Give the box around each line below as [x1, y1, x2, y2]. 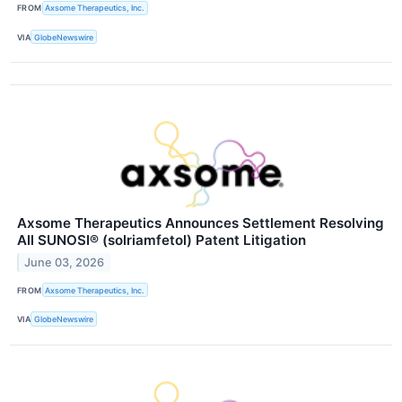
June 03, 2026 [24, 256, 105, 270]
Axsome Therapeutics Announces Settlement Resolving [17, 214, 384, 232]
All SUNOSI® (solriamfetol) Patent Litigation [17, 232, 306, 249]
